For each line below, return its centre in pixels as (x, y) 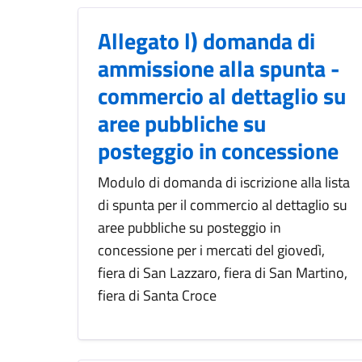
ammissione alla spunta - (219, 69)
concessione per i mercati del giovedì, (211, 250)
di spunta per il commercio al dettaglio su (223, 205)
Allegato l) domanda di (206, 41)
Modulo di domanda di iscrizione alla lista (224, 183)
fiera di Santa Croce (157, 296)
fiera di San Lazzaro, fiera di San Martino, (223, 273)
